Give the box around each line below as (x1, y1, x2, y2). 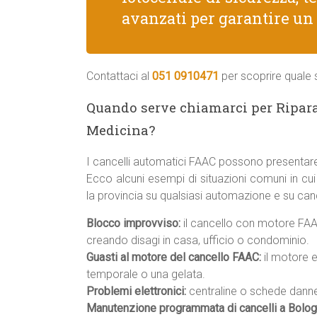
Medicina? (86, 121, 155, 139)
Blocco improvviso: (86, 217, 180, 230)
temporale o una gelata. (86, 267, 205, 281)
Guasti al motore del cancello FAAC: (86, 250, 261, 264)
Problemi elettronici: (86, 284, 186, 298)
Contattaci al (86, 69, 152, 83)
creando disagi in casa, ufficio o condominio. (86, 234, 309, 247)
